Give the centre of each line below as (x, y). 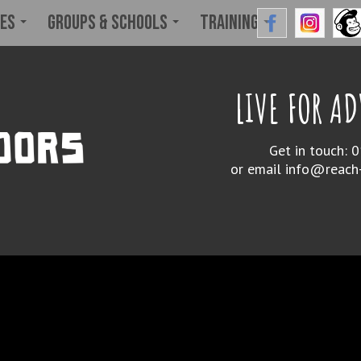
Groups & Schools (109, 23)
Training (231, 23)
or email (258, 169)
